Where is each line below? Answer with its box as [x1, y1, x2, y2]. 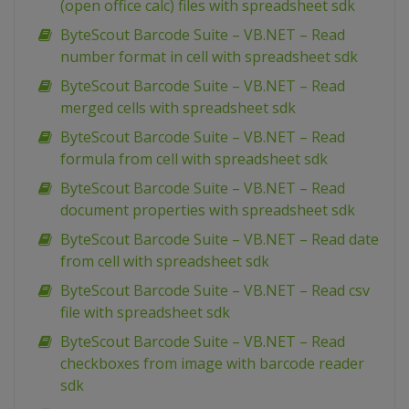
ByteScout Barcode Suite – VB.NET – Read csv [60, 280, 370, 301]
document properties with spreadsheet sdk [60, 200, 355, 221]
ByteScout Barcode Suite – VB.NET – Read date [60, 229, 379, 250]
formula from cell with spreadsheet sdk [60, 149, 328, 170]
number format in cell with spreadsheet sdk [60, 47, 358, 68]
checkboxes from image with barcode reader [60, 353, 364, 374]
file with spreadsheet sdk [60, 302, 230, 323]
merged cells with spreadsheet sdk [60, 98, 296, 119]
